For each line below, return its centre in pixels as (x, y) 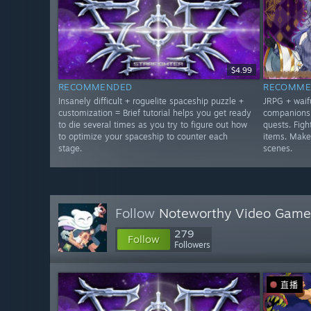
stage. (70, 149)
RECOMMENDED (95, 87)
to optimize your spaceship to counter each (143, 137)
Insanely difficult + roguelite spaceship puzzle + (151, 101)
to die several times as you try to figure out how (153, 125)
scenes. (278, 149)
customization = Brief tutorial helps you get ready (155, 113)
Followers (192, 245)
